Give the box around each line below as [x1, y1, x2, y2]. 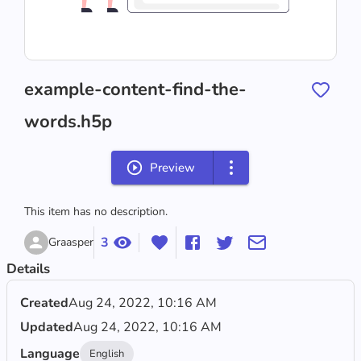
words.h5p [23, 109, 112, 134]
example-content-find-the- [23, 77, 247, 102]
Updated [20, 317, 73, 336]
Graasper [48, 234, 93, 250]
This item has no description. [23, 203, 168, 219]
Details [6, 259, 50, 278]
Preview [150, 159, 196, 176]
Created [20, 293, 68, 312]
